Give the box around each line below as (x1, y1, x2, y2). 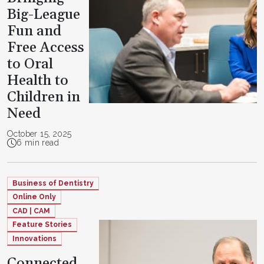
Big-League (7, 6, 80, 24)
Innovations (12, 234, 57, 243)
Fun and (7, 22, 61, 41)
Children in (7, 88, 80, 107)
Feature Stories (12, 220, 72, 229)
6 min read (16, 138, 59, 148)
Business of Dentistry (12, 179, 94, 187)
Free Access (7, 39, 84, 57)
